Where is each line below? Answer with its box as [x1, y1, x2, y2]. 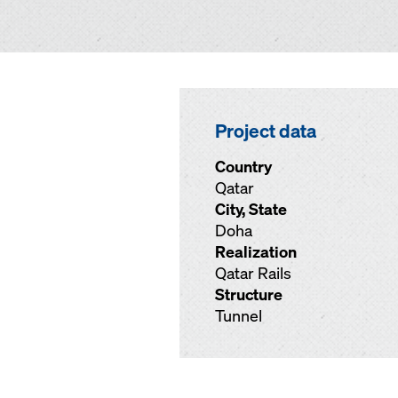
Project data [215, 118, 316, 143]
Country [215, 156, 272, 177]
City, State [215, 199, 287, 219]
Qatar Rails [215, 263, 291, 283]
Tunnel [215, 306, 262, 326]
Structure [215, 284, 283, 305]
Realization [215, 242, 297, 262]
